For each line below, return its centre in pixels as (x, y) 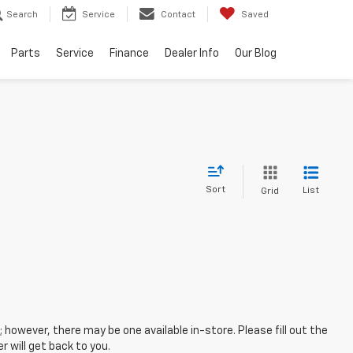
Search (22, 15)
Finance (129, 54)
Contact (178, 15)
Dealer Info (192, 54)
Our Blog (256, 54)
